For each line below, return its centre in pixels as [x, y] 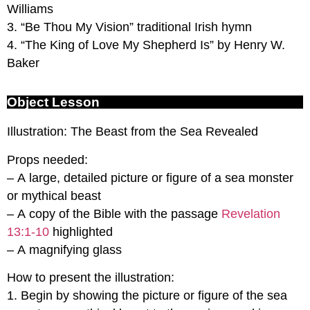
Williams [30, 9]
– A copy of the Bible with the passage [114, 213]
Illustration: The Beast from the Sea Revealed [133, 132]
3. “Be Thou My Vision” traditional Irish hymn [129, 27]
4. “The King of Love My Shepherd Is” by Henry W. [146, 45]
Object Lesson [53, 102]
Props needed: [47, 159]
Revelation [251, 213]
